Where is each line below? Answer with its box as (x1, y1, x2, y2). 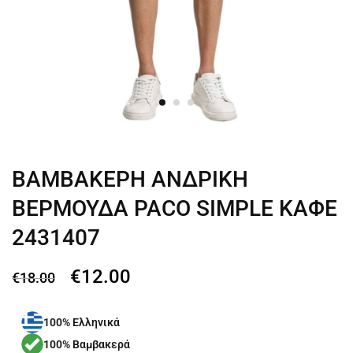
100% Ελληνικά (43, 316, 120, 329)
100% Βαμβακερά (43, 338, 130, 351)
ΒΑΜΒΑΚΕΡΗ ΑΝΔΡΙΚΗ (12, 166, 248, 192)
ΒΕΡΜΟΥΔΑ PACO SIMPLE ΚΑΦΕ (12, 195, 337, 221)
